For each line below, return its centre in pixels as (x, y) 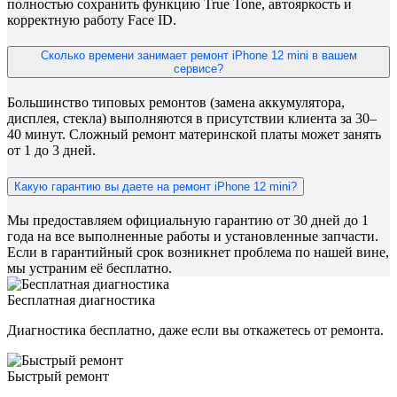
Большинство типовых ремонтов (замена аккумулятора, (176, 103)
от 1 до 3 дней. (51, 151)
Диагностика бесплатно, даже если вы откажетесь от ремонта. (195, 330)
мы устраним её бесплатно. (90, 268)
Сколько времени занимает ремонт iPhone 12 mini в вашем (198, 56)
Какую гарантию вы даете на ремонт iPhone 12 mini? (156, 186)
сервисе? (198, 69)
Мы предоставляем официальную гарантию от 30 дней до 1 (188, 220)
